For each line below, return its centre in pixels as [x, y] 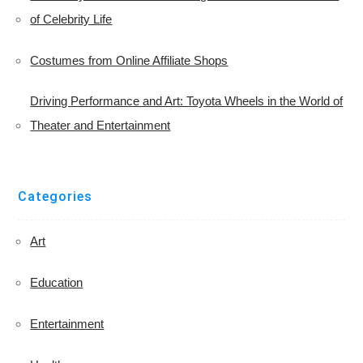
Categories [56, 197]
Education [57, 283]
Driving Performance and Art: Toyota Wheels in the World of [187, 101]
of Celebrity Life [71, 19]
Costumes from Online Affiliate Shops [129, 61]
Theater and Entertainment [100, 126]
